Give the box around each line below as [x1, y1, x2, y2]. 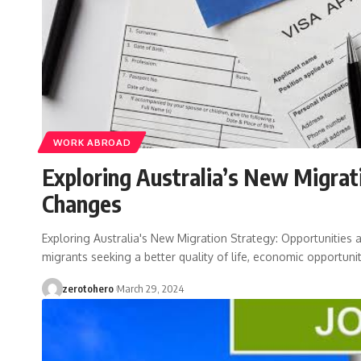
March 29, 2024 [116, 282, 184, 296]
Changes [42, 189, 122, 218]
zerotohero [61, 282, 114, 296]
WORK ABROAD [52, 135, 131, 148]
